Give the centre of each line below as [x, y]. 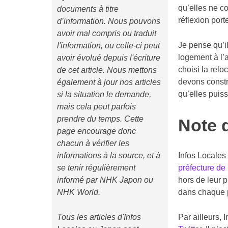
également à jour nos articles [109, 82]
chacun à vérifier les [93, 143]
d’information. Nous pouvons [108, 21]
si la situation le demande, [104, 94]
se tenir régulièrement [96, 167]
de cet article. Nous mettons [107, 70]
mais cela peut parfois [96, 106]
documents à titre [88, 9]
